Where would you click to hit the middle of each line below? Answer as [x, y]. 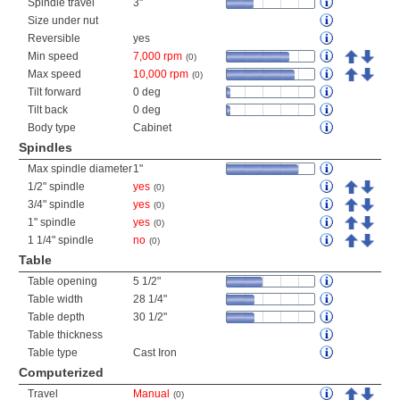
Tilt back [48, 110]
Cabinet [152, 128]
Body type [52, 128]
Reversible [54, 38]
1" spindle [52, 222]
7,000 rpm [158, 56]
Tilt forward [54, 92]
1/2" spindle [56, 187]
